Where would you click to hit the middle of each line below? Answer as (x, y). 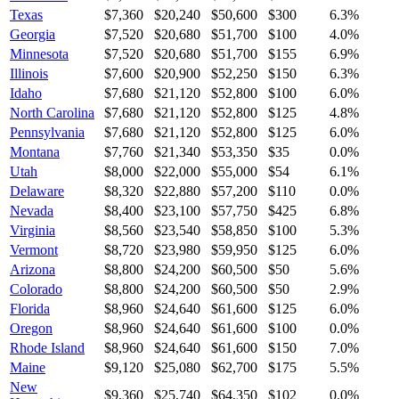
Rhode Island (47, 347)
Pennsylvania (47, 132)
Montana (35, 151)
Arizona (33, 269)
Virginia (33, 230)
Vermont (34, 249)
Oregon (31, 328)
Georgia (33, 34)
